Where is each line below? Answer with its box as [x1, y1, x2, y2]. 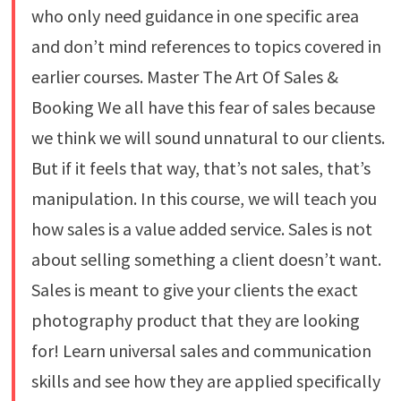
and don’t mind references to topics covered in [30, 35, 381, 58]
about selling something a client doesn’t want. [30, 248, 381, 271]
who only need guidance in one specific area [30, 4, 359, 28]
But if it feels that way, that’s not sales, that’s [30, 157, 371, 180]
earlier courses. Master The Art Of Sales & [30, 65, 338, 89]
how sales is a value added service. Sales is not [30, 218, 372, 241]
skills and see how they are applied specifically [30, 370, 380, 393]
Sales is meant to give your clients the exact [30, 278, 358, 302]
